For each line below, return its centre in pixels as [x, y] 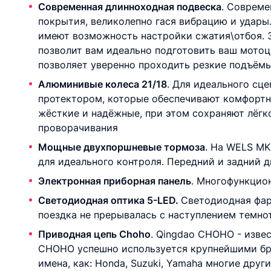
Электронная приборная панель [115, 181]
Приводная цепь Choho [94, 234]
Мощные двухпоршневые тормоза [122, 147]
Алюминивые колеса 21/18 [103, 84]
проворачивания [78, 128]
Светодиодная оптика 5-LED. [109, 200]
